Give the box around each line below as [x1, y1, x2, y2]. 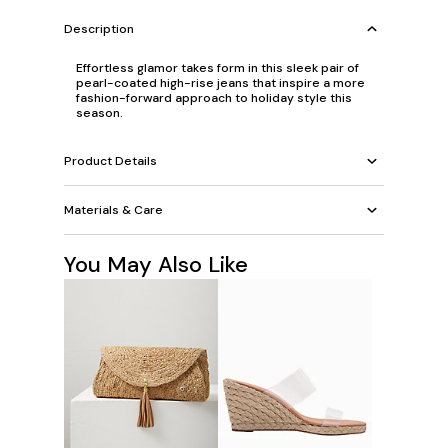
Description [64, 20, 134, 37]
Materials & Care [64, 201, 163, 218]
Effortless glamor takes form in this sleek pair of [76, 60, 359, 77]
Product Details [64, 152, 157, 169]
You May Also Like [64, 250, 248, 280]
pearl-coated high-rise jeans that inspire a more [76, 75, 365, 92]
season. [76, 105, 123, 122]
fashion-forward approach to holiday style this [76, 90, 352, 107]
